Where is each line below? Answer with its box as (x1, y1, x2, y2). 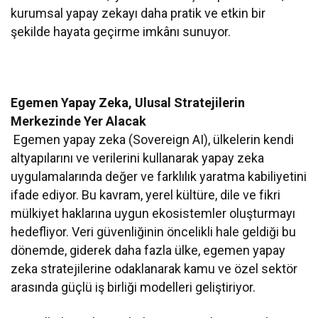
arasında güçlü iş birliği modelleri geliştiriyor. (11, 280, 256, 295)
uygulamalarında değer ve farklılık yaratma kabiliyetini (11, 169, 307, 185)
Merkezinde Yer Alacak (11, 114, 147, 129)
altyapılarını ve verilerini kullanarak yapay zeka (11, 150, 265, 166)
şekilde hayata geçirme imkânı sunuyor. (11, 24, 231, 40)
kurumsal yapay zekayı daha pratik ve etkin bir (11, 6, 266, 21)
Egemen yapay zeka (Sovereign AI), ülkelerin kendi (11, 132, 295, 148)
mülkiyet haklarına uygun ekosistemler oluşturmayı (11, 206, 296, 221)
